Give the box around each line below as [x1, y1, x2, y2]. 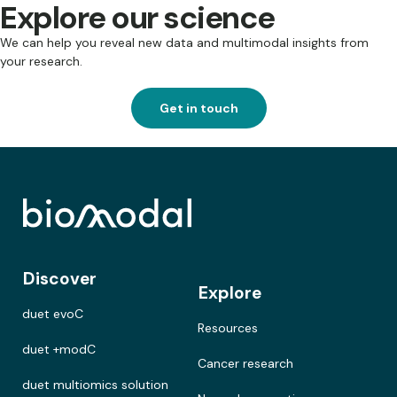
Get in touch [159, 100, 238, 117]
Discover [23, 267, 97, 290]
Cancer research [198, 354, 294, 371]
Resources [198, 319, 259, 336]
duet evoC [22, 305, 84, 322]
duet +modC [22, 340, 97, 357]
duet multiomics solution [22, 376, 169, 393]
